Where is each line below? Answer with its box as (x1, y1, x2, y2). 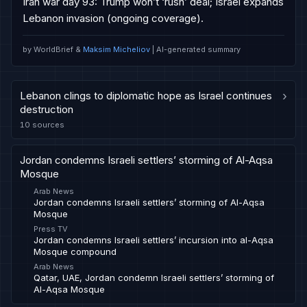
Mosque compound (34, 246, 116, 257)
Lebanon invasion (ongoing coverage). (23, 12, 204, 25)
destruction (20, 103, 73, 116)
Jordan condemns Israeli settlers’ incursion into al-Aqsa (34, 234, 273, 245)
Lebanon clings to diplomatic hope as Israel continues (20, 89, 272, 102)
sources (30, 120, 64, 130)
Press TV (34, 224, 68, 234)
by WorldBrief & (23, 45, 81, 54)
